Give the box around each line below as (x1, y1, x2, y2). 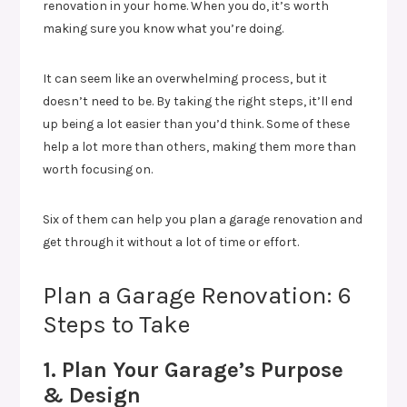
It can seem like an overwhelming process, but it (43, 70, 328, 86)
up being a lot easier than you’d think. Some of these (43, 115, 351, 132)
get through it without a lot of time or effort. (43, 233, 300, 250)
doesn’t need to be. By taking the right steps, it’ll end (43, 93, 353, 109)
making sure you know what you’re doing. (43, 20, 284, 36)
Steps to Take (43, 309, 191, 339)
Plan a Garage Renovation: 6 (43, 280, 352, 310)
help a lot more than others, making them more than (43, 138, 357, 154)
